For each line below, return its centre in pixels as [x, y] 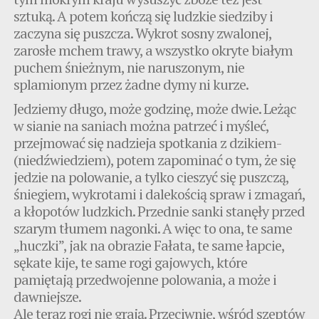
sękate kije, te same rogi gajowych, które [131, 262]
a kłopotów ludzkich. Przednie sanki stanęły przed [159, 211]
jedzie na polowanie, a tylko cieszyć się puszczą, [151, 177]
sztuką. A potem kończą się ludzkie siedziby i [143, 16]
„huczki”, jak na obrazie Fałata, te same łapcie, [149, 245]
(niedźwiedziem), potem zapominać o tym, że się [155, 159]
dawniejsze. [48, 296]
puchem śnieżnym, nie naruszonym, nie [129, 67]
